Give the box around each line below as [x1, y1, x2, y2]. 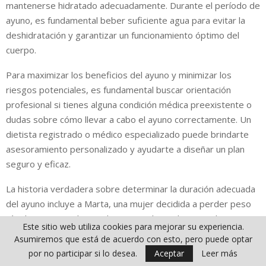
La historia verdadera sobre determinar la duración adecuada [6, 182, 255, 195]
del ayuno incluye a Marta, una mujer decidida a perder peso [6, 197, 251, 210]
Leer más [201, 248, 237, 259]
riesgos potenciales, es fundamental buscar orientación [6, 83, 231, 96]
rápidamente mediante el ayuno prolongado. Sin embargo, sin [6, 212, 256, 224]
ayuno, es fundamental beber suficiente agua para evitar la [6, 14, 245, 26]
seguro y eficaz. [6, 157, 71, 170]
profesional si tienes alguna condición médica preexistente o [6, 98, 252, 110]
